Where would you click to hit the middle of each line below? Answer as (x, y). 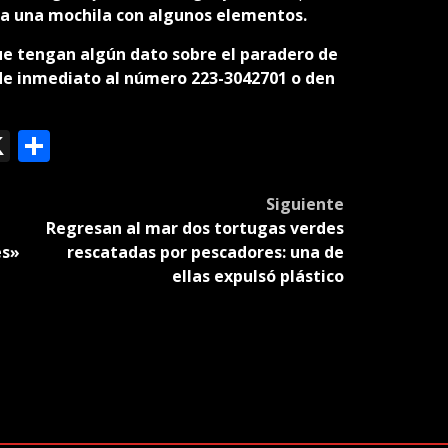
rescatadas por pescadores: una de (205, 252)
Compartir (125, 146)
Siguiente (304, 204)
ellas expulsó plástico (257, 276)
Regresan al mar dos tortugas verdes (194, 228)
